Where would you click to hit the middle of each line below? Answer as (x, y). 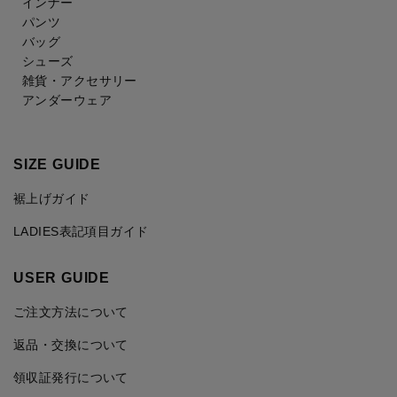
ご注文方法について (71, 311)
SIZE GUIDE (57, 164)
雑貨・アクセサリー (80, 80)
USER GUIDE (62, 277)
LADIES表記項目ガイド (81, 231)
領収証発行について (71, 377)
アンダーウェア (67, 100)
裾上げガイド (52, 198)
